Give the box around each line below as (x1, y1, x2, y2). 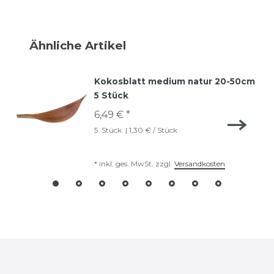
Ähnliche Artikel (29, 38, 126, 53)
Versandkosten (174, 158, 225, 168)
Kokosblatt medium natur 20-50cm (94, 76, 255, 86)
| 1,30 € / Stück (124, 125, 177, 135)
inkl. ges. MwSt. (99, 158, 154, 168)
